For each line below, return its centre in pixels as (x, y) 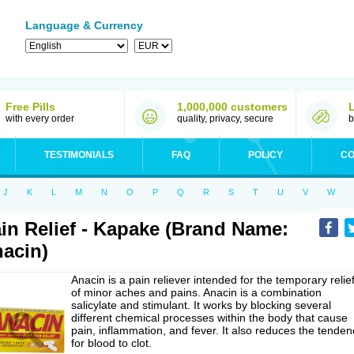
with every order (40, 119)
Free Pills (30, 107)
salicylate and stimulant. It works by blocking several (201, 305)
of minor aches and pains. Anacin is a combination (196, 292)
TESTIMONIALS (79, 155)
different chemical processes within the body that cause (209, 318)
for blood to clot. (111, 343)
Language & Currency (84, 25)
